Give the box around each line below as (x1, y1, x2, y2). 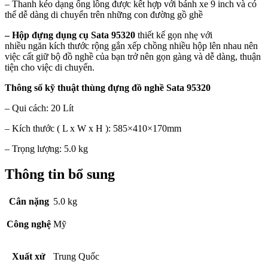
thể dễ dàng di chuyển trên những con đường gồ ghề (5, 10, 203, 20)
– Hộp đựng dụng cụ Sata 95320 (5, 30, 135, 41)
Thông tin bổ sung (5, 166, 115, 182)
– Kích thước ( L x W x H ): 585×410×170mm (5, 123, 181, 134)
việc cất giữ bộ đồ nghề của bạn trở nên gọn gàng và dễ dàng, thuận (5, 51, 261, 62)
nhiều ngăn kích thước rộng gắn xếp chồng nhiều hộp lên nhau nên (5, 41, 258, 51)
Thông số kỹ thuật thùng (5, 83, 105, 93)
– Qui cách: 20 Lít (5, 103, 74, 114)
